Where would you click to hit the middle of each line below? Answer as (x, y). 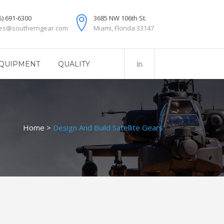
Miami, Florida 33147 (124, 28)
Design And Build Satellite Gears (108, 127)
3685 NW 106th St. (120, 18)
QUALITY (74, 64)
